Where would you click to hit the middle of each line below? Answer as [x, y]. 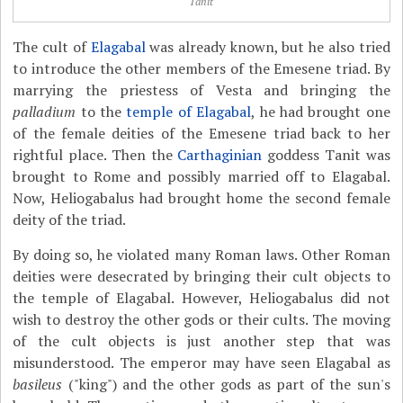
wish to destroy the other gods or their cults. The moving [201, 319]
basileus [38, 384]
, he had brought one [321, 112]
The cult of [52, 47]
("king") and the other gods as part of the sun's [226, 384]
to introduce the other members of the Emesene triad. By [201, 68]
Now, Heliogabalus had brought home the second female [201, 198]
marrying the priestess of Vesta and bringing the [201, 90]
